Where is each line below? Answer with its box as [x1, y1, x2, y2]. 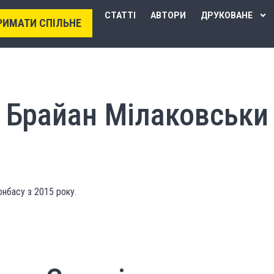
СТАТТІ [105, 10, 136, 20]
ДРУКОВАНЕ [201, 10, 253, 20]
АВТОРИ [150, 10, 186, 20]
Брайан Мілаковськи [6, 97, 268, 133]
